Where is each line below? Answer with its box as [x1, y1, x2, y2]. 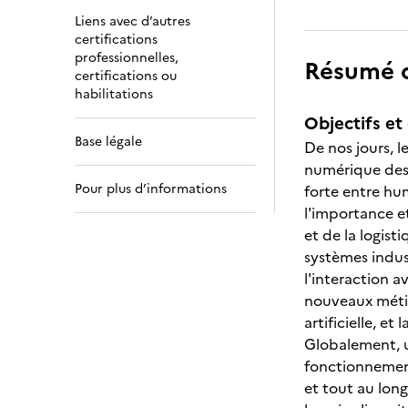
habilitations [75, 85, 153, 104]
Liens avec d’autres [75, 12, 190, 31]
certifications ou [75, 66, 177, 86]
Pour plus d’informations [75, 179, 227, 199]
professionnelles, [75, 48, 178, 67]
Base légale [75, 132, 142, 151]
